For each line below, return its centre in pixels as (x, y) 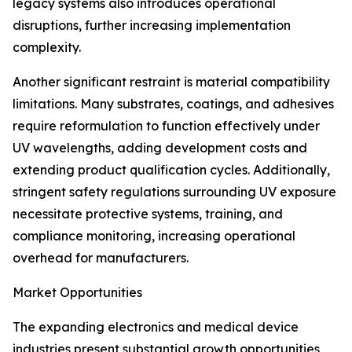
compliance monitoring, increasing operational (154, 236)
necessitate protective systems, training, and (148, 214)
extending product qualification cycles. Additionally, (171, 170)
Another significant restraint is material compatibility (171, 82)
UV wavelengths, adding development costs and (160, 148)
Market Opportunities (77, 293)
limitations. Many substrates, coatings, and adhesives (173, 104)
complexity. (47, 48)
